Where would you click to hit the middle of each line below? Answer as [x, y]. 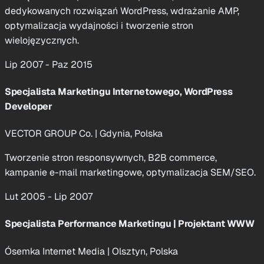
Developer [29, 106]
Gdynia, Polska [130, 134]
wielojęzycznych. [42, 40]
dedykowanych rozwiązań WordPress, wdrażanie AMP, [122, 11]
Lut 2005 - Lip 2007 [49, 197]
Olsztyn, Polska [144, 251]
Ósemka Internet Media [56, 251]
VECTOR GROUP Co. [50, 134]
